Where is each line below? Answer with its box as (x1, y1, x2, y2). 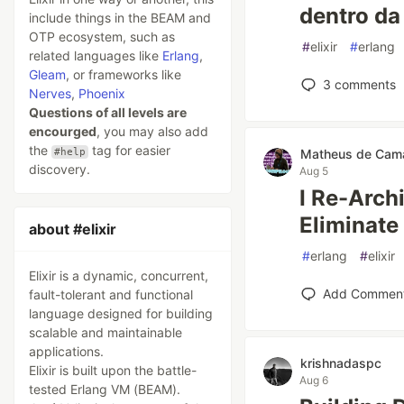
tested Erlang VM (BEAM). (29, 381, 180, 397)
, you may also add (96, 124, 208, 139)
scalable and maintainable (29, 325, 182, 340)
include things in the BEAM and (29, 10, 211, 25)
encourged (29, 124, 96, 139)
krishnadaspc (300, 355, 381, 371)
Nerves (29, 86, 71, 101)
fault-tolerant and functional (29, 287, 193, 302)
